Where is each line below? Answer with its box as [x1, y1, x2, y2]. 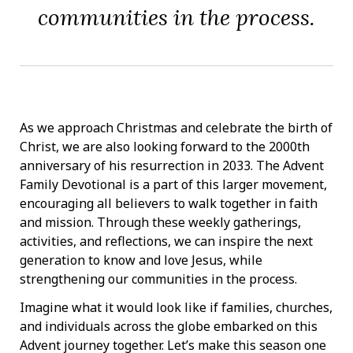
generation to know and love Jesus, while [20, 251, 262, 269]
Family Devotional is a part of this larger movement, [20, 175, 327, 193]
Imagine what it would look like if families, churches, [20, 299, 333, 317]
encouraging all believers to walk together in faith [20, 194, 318, 212]
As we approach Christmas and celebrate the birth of [20, 118, 333, 136]
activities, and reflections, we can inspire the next [20, 232, 313, 250]
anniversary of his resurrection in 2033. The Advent [20, 156, 324, 174]
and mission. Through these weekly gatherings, [20, 213, 301, 231]
